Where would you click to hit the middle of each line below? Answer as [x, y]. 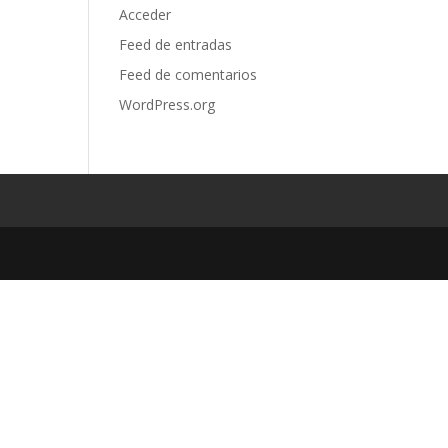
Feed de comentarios [188, 74]
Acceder [145, 14]
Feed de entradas [176, 44]
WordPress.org [167, 104]
